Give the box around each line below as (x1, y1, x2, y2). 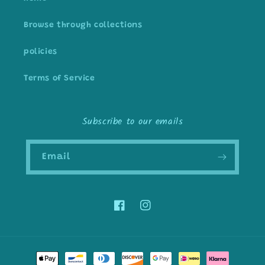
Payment (20, 248, 61, 258)
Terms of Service (24, 75, 95, 83)
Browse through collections (24, 21, 143, 30)
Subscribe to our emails (82, 114, 183, 130)
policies (24, 48, 57, 57)
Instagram (140, 207, 186, 216)
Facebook (114, 207, 153, 216)
